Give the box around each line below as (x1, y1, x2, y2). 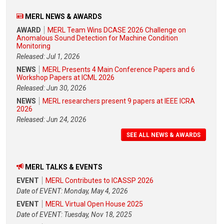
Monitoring (16, 42, 50, 50)
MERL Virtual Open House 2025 (45, 199, 143, 208)
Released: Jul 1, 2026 (16, 52, 80, 61)
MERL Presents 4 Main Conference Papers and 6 (42, 65, 195, 74)
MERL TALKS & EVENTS (25, 162, 102, 171)
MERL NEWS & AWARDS (25, 12, 102, 21)
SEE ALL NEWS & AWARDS (126, 131, 200, 139)
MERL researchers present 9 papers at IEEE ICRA (42, 97, 195, 105)
